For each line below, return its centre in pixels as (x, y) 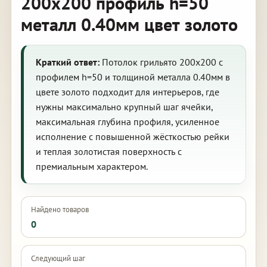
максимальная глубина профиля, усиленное (127, 122)
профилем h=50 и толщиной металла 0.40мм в (133, 77)
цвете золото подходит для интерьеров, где (127, 92)
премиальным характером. (91, 166)
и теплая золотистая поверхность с (108, 151)
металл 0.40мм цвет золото (129, 24)
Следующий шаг (58, 258)
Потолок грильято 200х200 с (161, 62)
